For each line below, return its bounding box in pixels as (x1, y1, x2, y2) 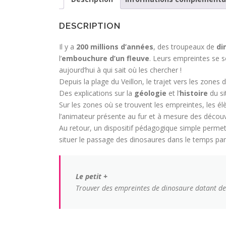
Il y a (59, 41, 76, 51)
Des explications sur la (59, 88, 134, 98)
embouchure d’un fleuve (62, 53, 149, 63)
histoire (180, 88, 208, 98)
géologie (134, 88, 166, 98)
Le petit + (76, 171, 107, 181)
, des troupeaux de (153, 41, 216, 51)
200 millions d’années (76, 41, 153, 51)
